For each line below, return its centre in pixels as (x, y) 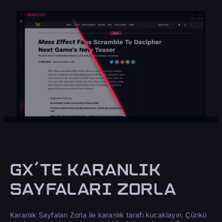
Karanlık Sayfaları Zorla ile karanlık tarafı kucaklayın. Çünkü (109, 215)
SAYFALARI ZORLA (93, 189)
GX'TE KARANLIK (85, 170)
